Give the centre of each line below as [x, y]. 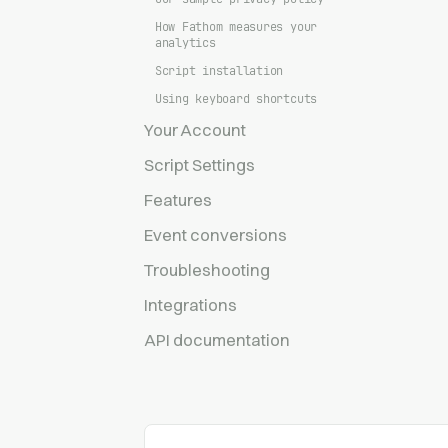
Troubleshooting [207, 269]
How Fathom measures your [236, 26]
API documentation [217, 339]
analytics [185, 42]
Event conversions [215, 234]
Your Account [195, 129]
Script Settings [199, 164]
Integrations [190, 304]
